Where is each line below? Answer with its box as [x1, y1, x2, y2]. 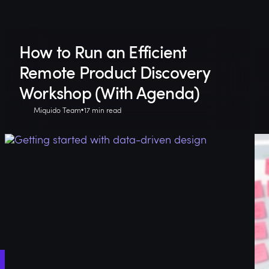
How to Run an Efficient [19, 40, 187, 64]
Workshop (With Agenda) [19, 81, 200, 104]
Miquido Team [33, 105, 81, 115]
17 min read [83, 105, 121, 115]
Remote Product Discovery [19, 61, 210, 84]
